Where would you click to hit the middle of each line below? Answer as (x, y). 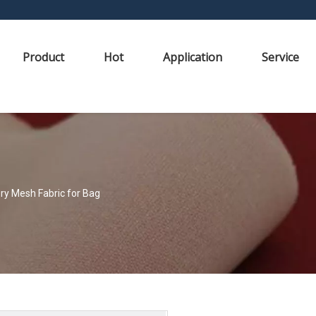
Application (193, 57)
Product (43, 57)
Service (280, 57)
